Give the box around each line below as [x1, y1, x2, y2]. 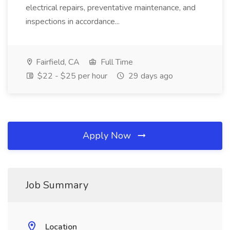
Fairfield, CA [34, 56, 80, 68]
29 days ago [126, 70, 173, 82]
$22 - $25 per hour [35, 70, 107, 82]
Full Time [99, 56, 133, 68]
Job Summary [26, 178, 88, 192]
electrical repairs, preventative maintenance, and [26, 2, 196, 13]
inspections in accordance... [26, 16, 122, 27]
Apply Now [83, 129, 133, 142]
